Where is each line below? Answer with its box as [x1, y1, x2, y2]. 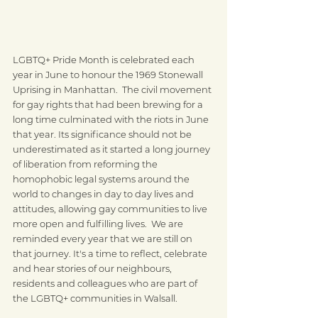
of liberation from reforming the [13, 158, 160, 170]
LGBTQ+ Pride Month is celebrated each [13, 54, 197, 65]
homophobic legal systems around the [13, 173, 192, 185]
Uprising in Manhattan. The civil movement [13, 84, 214, 95]
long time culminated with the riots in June [13, 114, 211, 125]
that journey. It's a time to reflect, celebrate [13, 248, 209, 259]
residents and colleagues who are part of [13, 278, 199, 289]
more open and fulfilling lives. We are [13, 218, 185, 229]
